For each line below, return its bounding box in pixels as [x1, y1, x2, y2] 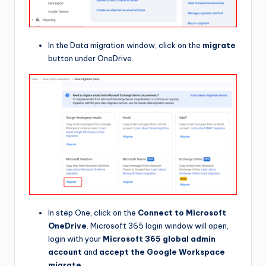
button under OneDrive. [48, 53, 134, 64]
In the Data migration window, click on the [48, 40, 202, 50]
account [48, 246, 82, 256]
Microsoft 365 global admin [103, 233, 216, 243]
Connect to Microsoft [138, 207, 226, 217]
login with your [48, 233, 103, 243]
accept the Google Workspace [99, 246, 225, 256]
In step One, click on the [48, 207, 138, 217]
